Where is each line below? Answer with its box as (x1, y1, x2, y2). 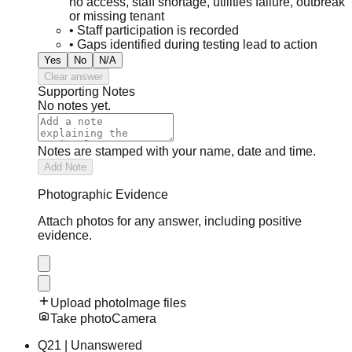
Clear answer (44, 70, 103, 82)
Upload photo (50, 295, 126, 310)
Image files (126, 295, 186, 310)
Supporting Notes (38, 84, 135, 98)
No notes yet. (38, 98, 111, 112)
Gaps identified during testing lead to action (77, 37, 317, 51)
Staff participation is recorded (77, 23, 239, 37)
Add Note (44, 160, 86, 173)
